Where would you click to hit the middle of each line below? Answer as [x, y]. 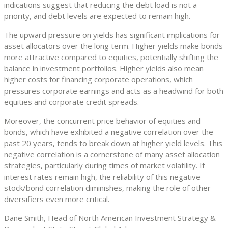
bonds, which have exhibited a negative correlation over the [109, 132]
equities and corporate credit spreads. [72, 102]
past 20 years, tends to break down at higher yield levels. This [113, 143]
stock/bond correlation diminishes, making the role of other [107, 188]
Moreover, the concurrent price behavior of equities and [102, 121]
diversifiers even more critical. [57, 199]
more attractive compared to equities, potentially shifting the [111, 57]
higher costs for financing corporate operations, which [98, 80]
